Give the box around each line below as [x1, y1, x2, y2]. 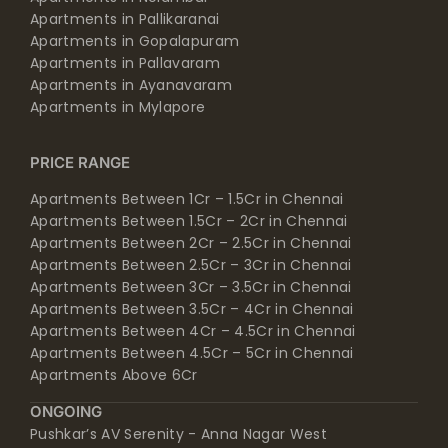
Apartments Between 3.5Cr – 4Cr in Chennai [29, 299, 354, 320]
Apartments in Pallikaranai [29, 9, 220, 30]
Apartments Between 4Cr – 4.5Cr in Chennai [29, 321, 356, 342]
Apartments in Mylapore [29, 97, 206, 118]
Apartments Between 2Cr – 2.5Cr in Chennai [29, 233, 352, 254]
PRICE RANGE [29, 153, 130, 173]
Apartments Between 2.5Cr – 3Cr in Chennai [29, 255, 352, 276]
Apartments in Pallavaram [29, 53, 221, 74]
